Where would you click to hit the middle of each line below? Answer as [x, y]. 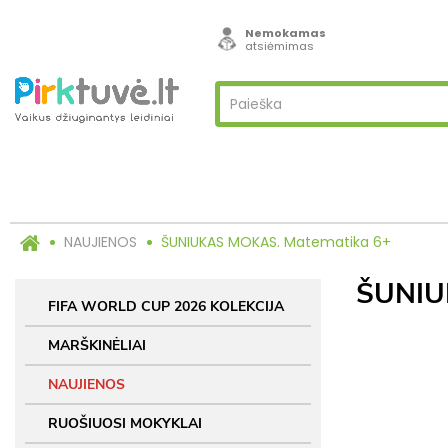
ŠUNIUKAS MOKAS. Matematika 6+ [276, 241]
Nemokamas [285, 33]
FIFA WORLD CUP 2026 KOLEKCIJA [166, 306]
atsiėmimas [279, 46]
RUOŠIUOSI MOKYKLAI [125, 423]
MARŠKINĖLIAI [97, 345]
